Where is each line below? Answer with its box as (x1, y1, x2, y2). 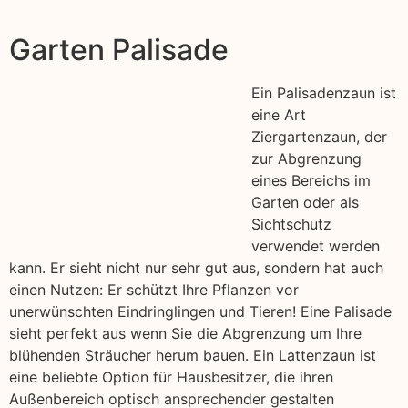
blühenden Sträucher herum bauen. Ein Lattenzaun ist (9, 346, 376, 365)
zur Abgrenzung (251, 149, 362, 168)
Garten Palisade (9, 32, 229, 68)
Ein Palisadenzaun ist (251, 84, 396, 103)
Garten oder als (251, 193, 359, 212)
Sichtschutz (251, 215, 331, 234)
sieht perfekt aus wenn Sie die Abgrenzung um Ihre (9, 324, 362, 343)
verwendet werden (251, 237, 380, 256)
